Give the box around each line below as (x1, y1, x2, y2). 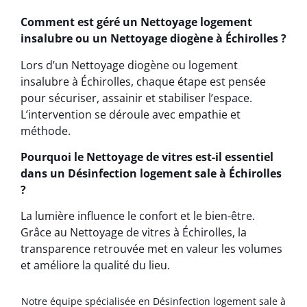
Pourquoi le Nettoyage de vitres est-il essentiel (21, 149, 273, 164)
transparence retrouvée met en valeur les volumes (21, 241, 282, 257)
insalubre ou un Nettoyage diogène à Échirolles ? (21, 31, 286, 47)
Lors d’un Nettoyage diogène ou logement (21, 57, 238, 73)
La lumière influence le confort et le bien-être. (21, 208, 255, 224)
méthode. (21, 123, 71, 138)
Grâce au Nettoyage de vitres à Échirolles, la (21, 225, 247, 241)
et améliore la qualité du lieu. (21, 258, 170, 273)
